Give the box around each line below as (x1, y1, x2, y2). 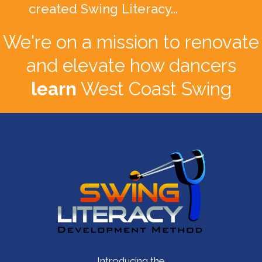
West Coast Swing (76, 78, 232, 99)
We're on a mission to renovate (3, 31, 259, 53)
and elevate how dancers (26, 54, 236, 76)
